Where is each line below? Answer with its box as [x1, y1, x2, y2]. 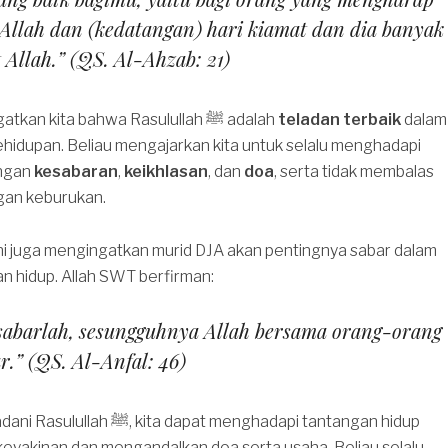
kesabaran [33, 162, 118, 182]
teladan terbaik [277, 110, 401, 130]
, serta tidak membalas [273, 162, 434, 182]
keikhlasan [123, 162, 208, 182]
